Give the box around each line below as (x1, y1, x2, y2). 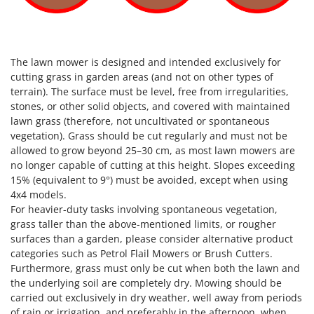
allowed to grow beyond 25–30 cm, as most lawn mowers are (11, 144, 295, 158)
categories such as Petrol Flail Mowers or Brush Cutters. (11, 247, 273, 261)
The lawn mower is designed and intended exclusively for (11, 55, 281, 69)
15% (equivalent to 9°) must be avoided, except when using (11, 173, 288, 187)
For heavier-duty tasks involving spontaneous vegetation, (11, 203, 278, 217)
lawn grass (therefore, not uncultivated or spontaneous (11, 114, 270, 128)
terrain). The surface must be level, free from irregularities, (11, 85, 289, 99)
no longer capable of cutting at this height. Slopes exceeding (11, 158, 295, 172)
